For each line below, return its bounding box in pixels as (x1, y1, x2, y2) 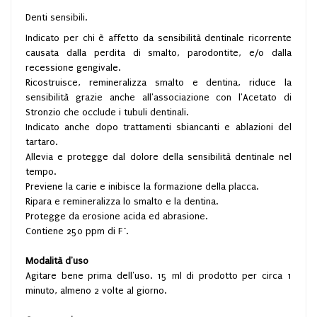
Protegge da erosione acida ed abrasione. (25, 211, 207, 221)
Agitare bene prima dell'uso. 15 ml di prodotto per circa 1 (25, 270, 292, 281)
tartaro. (25, 137, 57, 147)
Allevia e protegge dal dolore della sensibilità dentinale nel (25, 151, 292, 162)
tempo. (25, 166, 56, 177)
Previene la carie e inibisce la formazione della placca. (25, 181, 258, 192)
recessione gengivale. (25, 62, 120, 73)
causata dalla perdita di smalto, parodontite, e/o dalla (25, 47, 292, 58)
